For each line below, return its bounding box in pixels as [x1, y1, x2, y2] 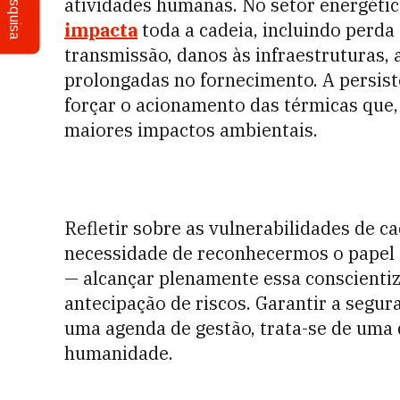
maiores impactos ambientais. [64, 118, 318, 142]
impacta [64, 18, 137, 42]
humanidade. [64, 341, 173, 365]
